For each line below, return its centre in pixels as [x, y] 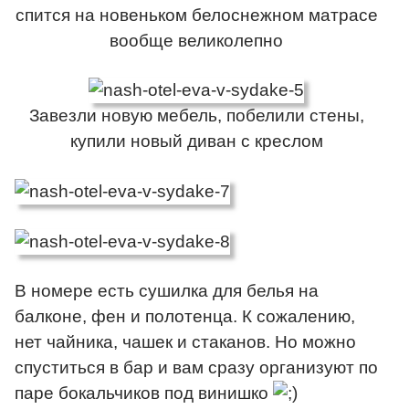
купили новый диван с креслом [196, 142]
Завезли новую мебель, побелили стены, [196, 116]
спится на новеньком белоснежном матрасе [196, 15]
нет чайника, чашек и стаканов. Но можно [185, 342]
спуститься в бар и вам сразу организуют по [196, 368]
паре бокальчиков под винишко [144, 393]
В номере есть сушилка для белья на [167, 291]
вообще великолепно [196, 40]
